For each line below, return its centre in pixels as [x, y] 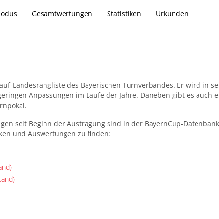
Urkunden [172, 13]
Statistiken [124, 13]
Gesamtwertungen [62, 13]
